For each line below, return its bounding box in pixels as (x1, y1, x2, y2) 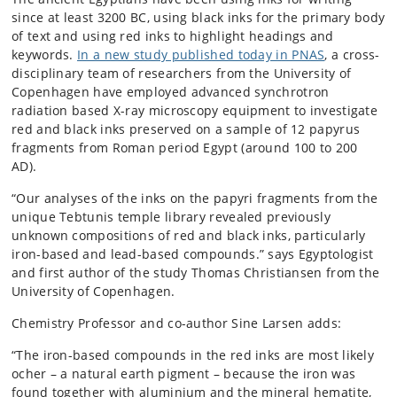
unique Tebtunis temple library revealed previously (12, 208, 331, 225)
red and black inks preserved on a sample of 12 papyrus (12, 121, 361, 137)
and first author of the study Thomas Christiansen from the (12, 264, 380, 281)
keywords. (12, 46, 78, 63)
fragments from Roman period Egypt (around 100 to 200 (12, 139, 358, 156)
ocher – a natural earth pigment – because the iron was (12, 365, 356, 382)
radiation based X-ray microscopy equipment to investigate (12, 102, 378, 119)
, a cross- (324, 46, 380, 63)
